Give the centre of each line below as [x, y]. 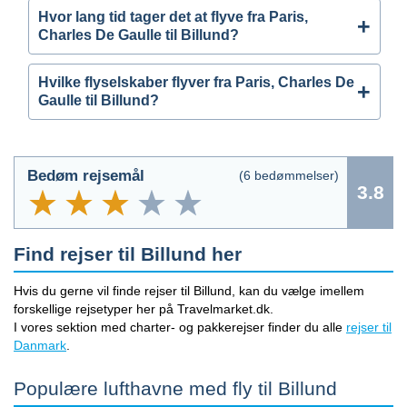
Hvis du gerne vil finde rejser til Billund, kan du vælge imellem [189, 290]
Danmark [40, 345]
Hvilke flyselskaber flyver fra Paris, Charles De [196, 82]
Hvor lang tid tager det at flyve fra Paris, [173, 16]
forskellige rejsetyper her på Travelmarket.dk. [144, 308]
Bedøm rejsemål [86, 175]
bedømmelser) [295, 175]
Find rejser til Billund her [128, 253]
